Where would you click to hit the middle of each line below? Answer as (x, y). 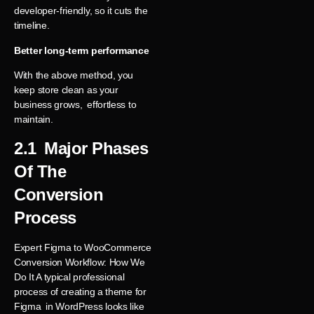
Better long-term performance (82, 50)
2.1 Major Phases (81, 149)
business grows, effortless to (75, 105)
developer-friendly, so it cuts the (81, 11)
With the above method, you (74, 75)
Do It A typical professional (69, 277)
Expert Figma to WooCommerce (83, 248)
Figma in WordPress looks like (79, 307)
